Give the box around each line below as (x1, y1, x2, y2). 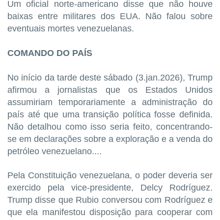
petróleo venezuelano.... (7, 146, 102, 157)
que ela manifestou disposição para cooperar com (7, 207, 213, 218)
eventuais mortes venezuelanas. (7, 24, 134, 34)
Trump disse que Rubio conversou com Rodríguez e (7, 195, 213, 205)
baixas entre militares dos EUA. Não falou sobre (7, 11, 213, 22)
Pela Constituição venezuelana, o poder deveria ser (7, 170, 213, 181)
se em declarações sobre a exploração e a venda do (7, 134, 213, 144)
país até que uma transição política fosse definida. (7, 110, 213, 120)
